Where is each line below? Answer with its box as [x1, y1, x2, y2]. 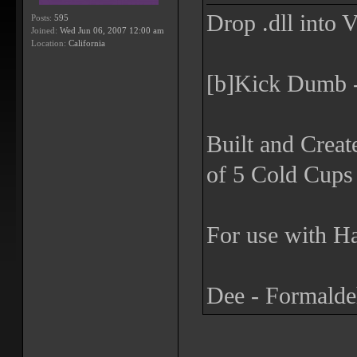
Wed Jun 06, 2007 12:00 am [57, 25, 164, 35]
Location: [31, 38, 66, 48]
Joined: [31, 25, 57, 35]
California [66, 38, 105, 48]
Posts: [31, 13, 52, 22]
